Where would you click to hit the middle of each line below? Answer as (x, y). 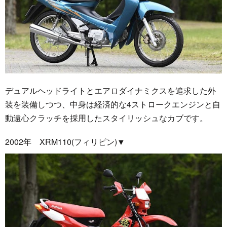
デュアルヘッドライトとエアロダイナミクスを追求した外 (110, 90)
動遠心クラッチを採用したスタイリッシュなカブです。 (106, 118)
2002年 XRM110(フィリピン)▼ (65, 141)
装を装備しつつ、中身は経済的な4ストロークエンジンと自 (113, 104)
